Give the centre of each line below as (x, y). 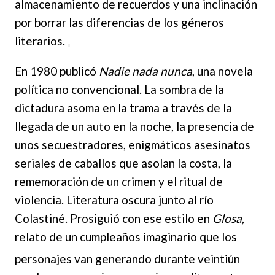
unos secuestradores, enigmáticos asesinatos (133, 144)
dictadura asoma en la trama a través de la (123, 107)
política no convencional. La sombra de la (119, 89)
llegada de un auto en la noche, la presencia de (134, 126)
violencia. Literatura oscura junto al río (114, 199)
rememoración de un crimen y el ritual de (119, 181)
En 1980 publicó (57, 71)
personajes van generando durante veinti (121, 259)
